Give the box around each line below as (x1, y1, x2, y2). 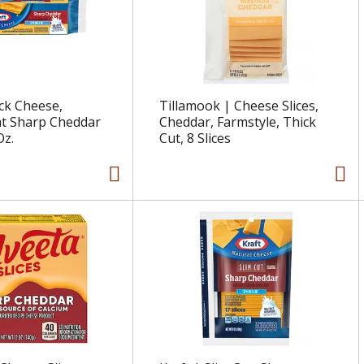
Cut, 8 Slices (158, 129, 231, 148)
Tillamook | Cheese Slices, (158, 97, 318, 115)
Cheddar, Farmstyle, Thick (158, 113, 316, 132)
